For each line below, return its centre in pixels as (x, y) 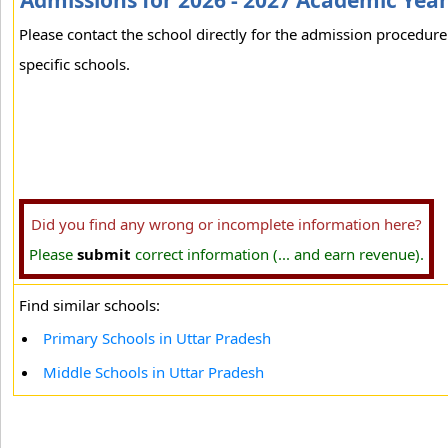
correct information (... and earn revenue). (277, 254)
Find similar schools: (89, 305)
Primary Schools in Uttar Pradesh (157, 338)
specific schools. (74, 64)
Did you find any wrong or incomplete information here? (226, 224)
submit (104, 254)
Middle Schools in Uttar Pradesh (153, 372)
